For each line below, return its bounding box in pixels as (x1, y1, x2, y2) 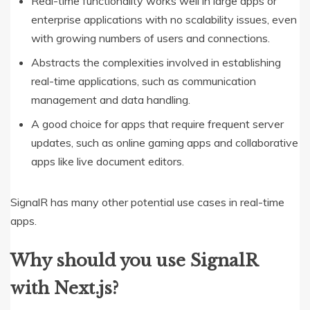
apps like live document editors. (31, 154, 184, 169)
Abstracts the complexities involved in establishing (31, 55, 281, 70)
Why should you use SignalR (10, 250, 257, 271)
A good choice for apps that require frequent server (31, 117, 284, 131)
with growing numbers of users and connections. (31, 31, 270, 46)
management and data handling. (31, 93, 190, 107)
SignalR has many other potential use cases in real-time (10, 195, 284, 210)
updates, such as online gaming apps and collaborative (31, 136, 298, 150)
